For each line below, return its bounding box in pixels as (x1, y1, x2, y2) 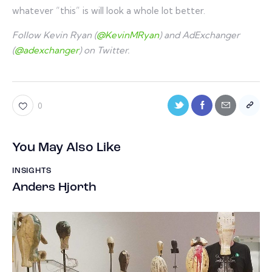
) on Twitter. (79, 44, 129, 56)
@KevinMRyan (97, 29, 159, 41)
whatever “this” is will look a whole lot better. (12, 4, 205, 16)
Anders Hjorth (12, 182, 97, 194)
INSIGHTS (12, 166, 52, 175)
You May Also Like (12, 141, 121, 154)
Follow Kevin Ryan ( (12, 29, 97, 41)
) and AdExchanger (159, 29, 240, 41)
